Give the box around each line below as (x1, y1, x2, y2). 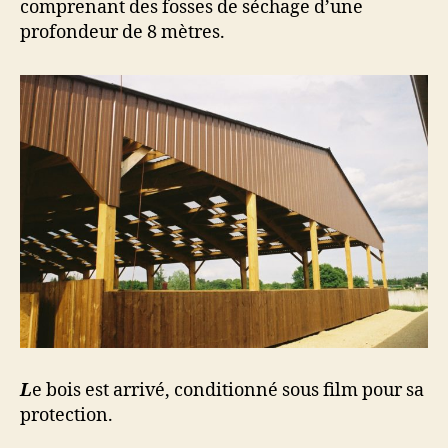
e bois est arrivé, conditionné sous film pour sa (32, 378, 424, 402)
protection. (20, 403, 113, 427)
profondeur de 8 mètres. (20, 20, 225, 44)
